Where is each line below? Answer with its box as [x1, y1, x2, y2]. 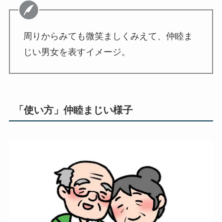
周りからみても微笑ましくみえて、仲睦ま [23, 31, 193, 41]
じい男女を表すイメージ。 [23, 47, 130, 57]
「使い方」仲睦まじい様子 [13, 104, 133, 115]
